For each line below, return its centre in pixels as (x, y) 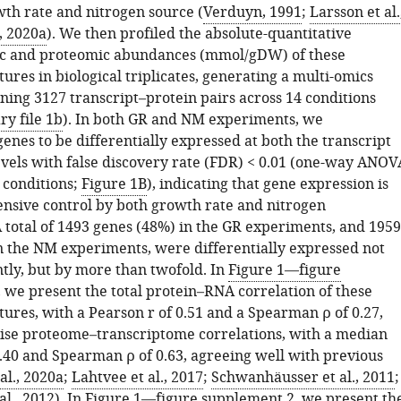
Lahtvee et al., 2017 (137, 378)
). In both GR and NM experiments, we (192, 120)
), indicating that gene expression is (267, 184)
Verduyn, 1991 (252, 13)
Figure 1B (114, 184)
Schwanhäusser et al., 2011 (303, 378)
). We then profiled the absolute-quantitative (199, 34)
